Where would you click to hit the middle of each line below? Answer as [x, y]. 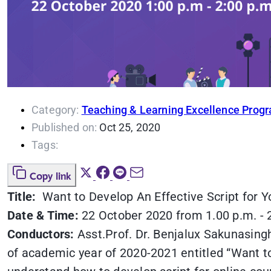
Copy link [51, 177]
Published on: [64, 128]
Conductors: [41, 234]
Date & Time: [43, 216]
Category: [55, 110]
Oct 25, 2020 [130, 128]
